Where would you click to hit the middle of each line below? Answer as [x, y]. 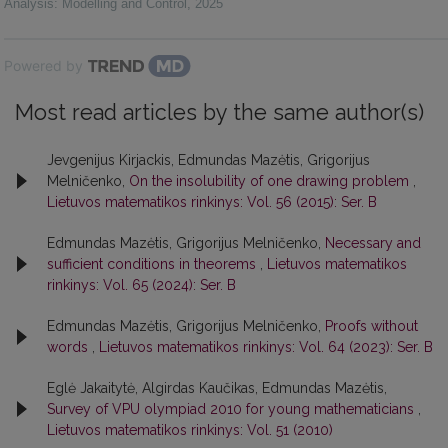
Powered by [43, 65]
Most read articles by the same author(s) [219, 112]
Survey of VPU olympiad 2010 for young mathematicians [232, 408]
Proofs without [371, 325]
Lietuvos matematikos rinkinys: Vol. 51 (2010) [190, 429]
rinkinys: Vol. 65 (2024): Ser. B [141, 284]
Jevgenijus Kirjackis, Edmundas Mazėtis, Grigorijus [208, 159]
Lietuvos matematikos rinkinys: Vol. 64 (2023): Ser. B [266, 346]
